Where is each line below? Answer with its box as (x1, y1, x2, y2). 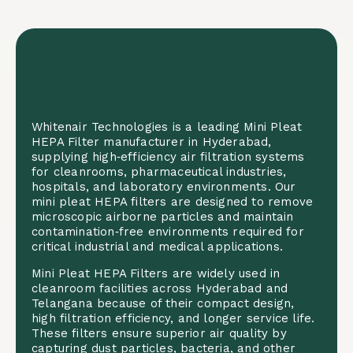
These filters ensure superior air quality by (32, 326, 287, 340)
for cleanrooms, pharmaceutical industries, (32, 165, 287, 179)
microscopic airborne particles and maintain (32, 210, 294, 224)
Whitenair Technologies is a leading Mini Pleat (32, 120, 303, 134)
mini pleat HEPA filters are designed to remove (32, 195, 314, 209)
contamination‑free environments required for (32, 225, 304, 239)
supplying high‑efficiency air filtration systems (32, 150, 305, 164)
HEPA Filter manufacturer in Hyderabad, (32, 135, 272, 149)
